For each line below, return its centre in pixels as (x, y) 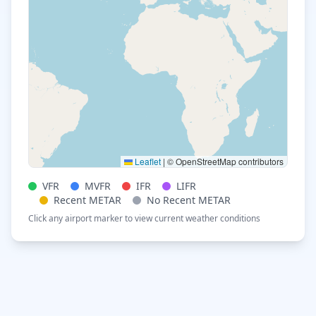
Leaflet (147, 161)
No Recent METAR (189, 200)
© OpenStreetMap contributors (224, 161)
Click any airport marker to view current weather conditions (144, 218)
